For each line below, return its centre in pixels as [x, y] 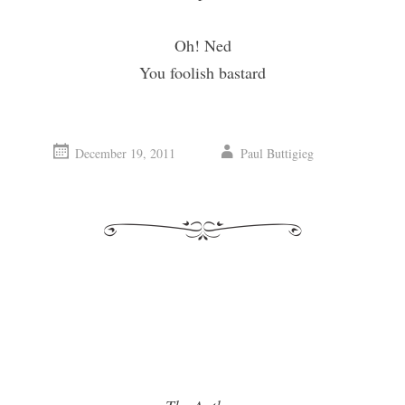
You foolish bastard [202, 73]
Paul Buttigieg [277, 154]
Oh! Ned [202, 46]
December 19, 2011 [126, 154]
